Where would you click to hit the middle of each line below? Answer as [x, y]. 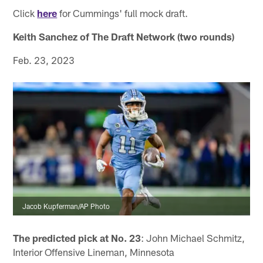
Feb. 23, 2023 [44, 60]
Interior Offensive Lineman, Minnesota [94, 252]
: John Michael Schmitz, [193, 237]
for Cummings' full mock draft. [123, 13]
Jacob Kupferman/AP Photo [66, 206]
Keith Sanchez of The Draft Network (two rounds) [124, 36]
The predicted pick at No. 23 [77, 237]
